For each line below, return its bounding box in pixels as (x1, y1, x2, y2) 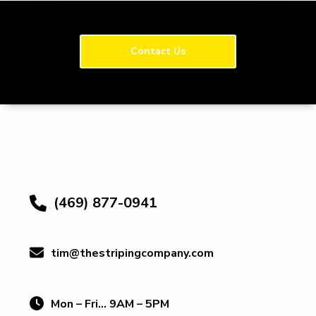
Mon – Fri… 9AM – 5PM (51, 296, 169, 312)
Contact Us (130, 44, 186, 58)
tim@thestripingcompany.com (51, 245, 214, 262)
